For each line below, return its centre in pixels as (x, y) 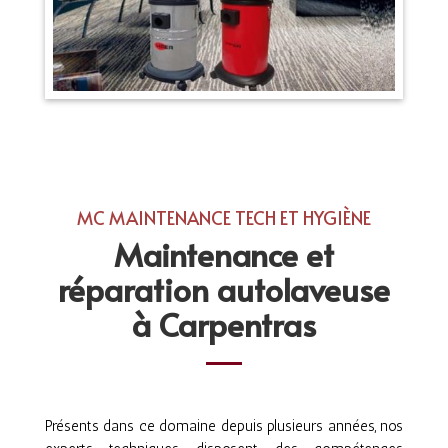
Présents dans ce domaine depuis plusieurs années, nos (224, 426)
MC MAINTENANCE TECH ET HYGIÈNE (223, 218)
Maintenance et (223, 254)
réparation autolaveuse (223, 289)
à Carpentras (223, 324)
